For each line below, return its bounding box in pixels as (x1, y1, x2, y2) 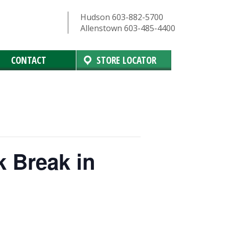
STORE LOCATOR (96, 54, 156, 67)
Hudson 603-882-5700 (80, 12, 164, 23)
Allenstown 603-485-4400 (80, 23, 176, 34)
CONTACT (11, 54, 47, 67)
